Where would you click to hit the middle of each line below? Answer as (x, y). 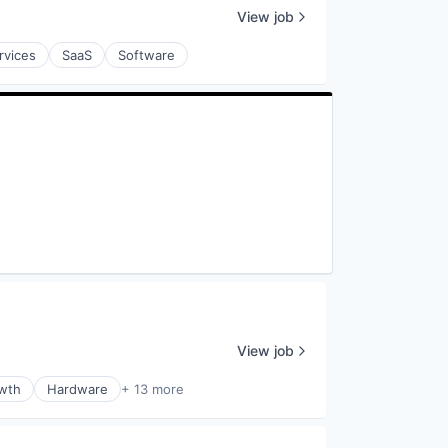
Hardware (77, 389)
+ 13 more (152, 389)
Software (146, 55)
